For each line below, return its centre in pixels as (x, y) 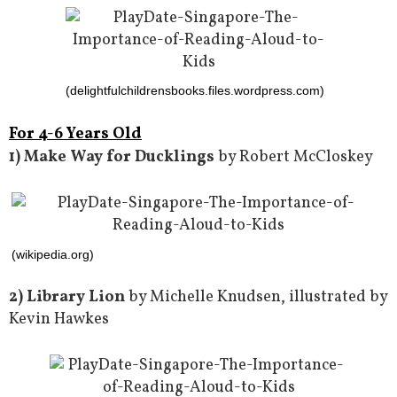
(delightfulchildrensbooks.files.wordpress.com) (195, 91)
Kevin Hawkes (59, 319)
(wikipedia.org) (53, 254)
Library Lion (76, 297)
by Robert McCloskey (294, 158)
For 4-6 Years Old (75, 135)
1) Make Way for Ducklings (112, 158)
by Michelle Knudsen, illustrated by (256, 297)
